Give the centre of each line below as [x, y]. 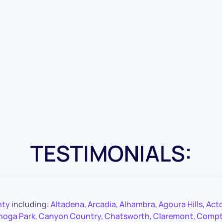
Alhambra [137, 204]
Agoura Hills [181, 204]
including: [30, 204]
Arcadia [102, 204]
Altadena [67, 204]
